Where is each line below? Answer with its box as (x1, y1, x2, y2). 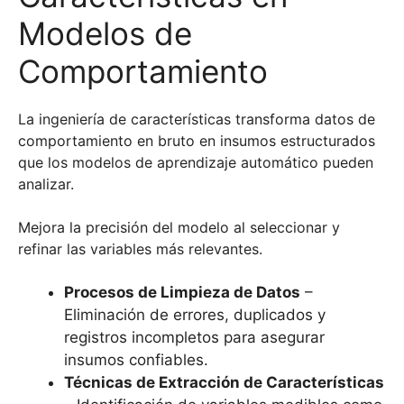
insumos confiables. (64, 351, 208, 370)
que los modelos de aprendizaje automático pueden (18, 153, 373, 172)
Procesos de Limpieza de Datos (64, 283, 300, 302)
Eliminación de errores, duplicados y (64, 306, 326, 325)
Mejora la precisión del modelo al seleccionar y (18, 218, 340, 237)
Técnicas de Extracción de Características (64, 373, 384, 392)
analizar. (18, 175, 74, 194)
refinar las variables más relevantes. (18, 240, 262, 259)
